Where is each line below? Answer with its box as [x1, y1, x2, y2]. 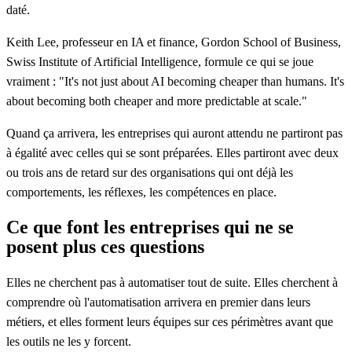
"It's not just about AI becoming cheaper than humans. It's [59, 75, 344, 89]
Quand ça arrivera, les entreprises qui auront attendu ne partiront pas [6, 126, 343, 141]
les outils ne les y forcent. [6, 334, 131, 348]
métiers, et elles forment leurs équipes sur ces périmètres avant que [6, 314, 333, 328]
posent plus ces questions [6, 236, 204, 257]
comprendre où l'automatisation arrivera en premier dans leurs [6, 295, 310, 309]
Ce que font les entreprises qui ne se [6, 216, 294, 237]
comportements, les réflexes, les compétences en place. [6, 185, 277, 200]
